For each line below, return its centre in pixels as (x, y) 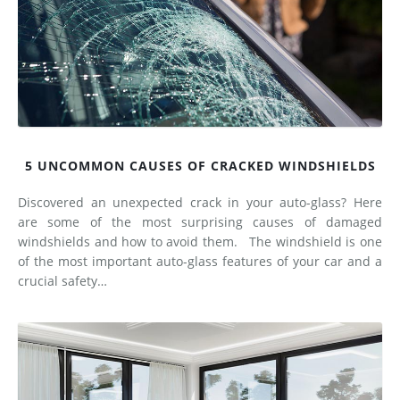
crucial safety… (62, 280)
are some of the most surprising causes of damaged (200, 221)
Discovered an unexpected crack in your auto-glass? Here (200, 202)
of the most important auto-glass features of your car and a (200, 261)
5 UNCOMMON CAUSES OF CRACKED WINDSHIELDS (200, 165)
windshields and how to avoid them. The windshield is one (200, 241)
